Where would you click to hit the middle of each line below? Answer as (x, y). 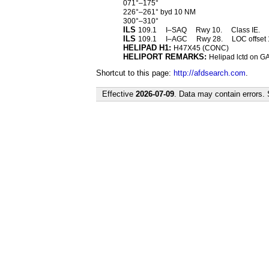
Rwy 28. (210, 39)
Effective (119, 94)
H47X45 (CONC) (201, 48)
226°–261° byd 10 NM (159, 12)
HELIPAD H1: (147, 48)
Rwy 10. (210, 30)
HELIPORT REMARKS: (165, 57)
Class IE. (246, 30)
